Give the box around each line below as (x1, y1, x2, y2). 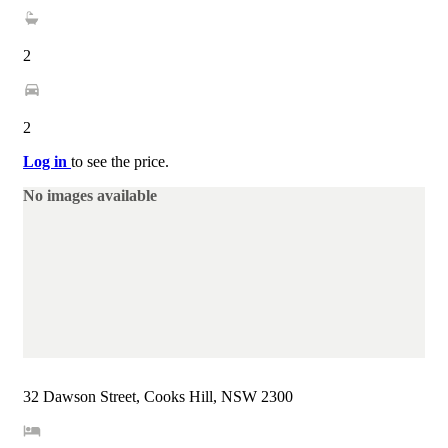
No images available (23, 186, 157, 204)
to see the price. (71, 152, 169, 170)
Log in (23, 152, 71, 170)
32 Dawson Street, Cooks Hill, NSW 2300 (23, 388, 293, 406)
